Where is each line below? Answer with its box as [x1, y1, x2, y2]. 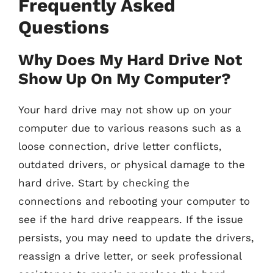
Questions [18, 16, 109, 38]
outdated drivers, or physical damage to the [18, 158, 245, 171]
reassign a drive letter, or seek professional [18, 249, 241, 262]
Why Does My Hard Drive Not [18, 50, 242, 69]
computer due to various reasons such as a [18, 121, 241, 134]
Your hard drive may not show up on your [18, 103, 232, 116]
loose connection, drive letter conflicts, [18, 140, 222, 152]
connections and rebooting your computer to [18, 194, 250, 207]
